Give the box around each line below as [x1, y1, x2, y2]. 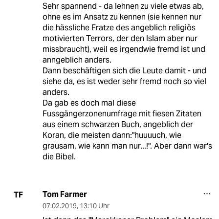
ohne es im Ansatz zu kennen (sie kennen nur [42, 12, 201, 22]
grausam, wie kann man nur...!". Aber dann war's [42, 141, 212, 152]
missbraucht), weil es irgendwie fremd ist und [42, 44, 205, 55]
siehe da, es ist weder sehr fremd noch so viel [42, 76, 206, 87]
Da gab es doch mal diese [42, 98, 136, 109]
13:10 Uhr [79, 201, 109, 211]
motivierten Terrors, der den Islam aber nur [42, 33, 197, 44]
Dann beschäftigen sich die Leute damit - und [42, 66, 206, 76]
